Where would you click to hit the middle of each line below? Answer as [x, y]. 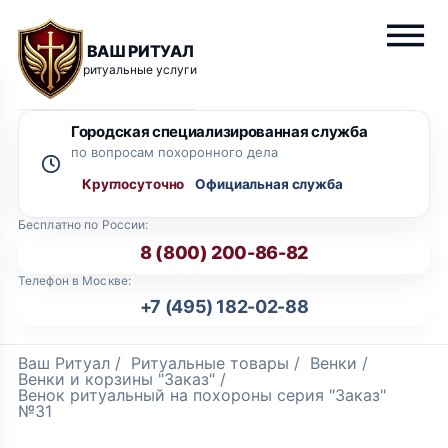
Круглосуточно [133, 184]
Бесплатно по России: [83, 224]
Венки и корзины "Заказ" [116, 379]
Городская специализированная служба [219, 131]
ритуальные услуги [140, 69]
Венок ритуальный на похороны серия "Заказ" [202, 395]
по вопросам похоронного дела [174, 152]
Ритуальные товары [210, 363]
